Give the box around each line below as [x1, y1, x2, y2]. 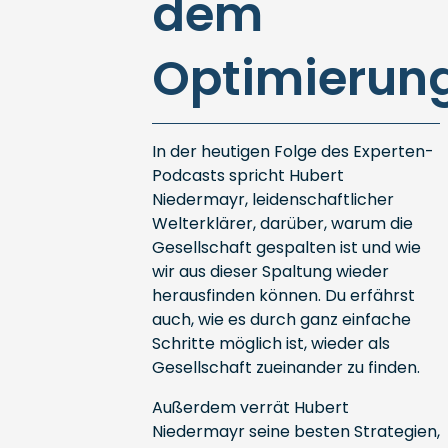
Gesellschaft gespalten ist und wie [151, 236, 421, 259]
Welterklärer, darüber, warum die [151, 212, 413, 235]
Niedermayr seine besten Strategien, [151, 420, 440, 443]
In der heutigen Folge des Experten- [151, 140, 434, 163]
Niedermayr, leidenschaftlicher [151, 188, 394, 211]
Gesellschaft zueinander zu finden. [151, 356, 420, 379]
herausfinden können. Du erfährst [151, 284, 415, 307]
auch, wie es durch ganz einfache [151, 308, 411, 331]
